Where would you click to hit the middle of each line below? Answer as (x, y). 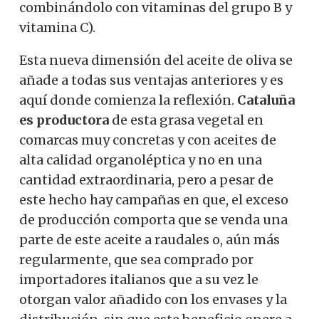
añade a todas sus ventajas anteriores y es (151, 80)
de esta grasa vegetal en (186, 120)
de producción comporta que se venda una (153, 219)
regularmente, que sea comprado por (136, 259)
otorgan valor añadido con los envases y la (153, 299)
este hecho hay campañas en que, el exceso (154, 199)
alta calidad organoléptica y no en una (141, 159)
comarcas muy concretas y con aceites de (148, 140)
